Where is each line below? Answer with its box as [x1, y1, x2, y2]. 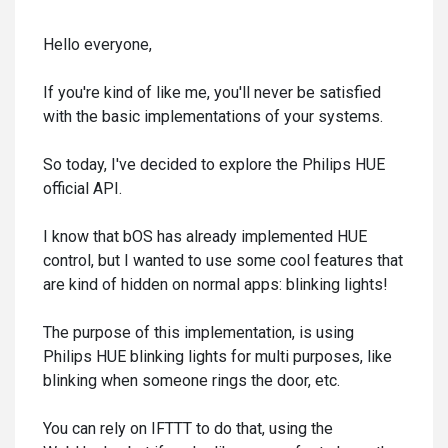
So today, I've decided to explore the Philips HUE [43, 155, 385, 174]
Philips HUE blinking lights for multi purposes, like [43, 347, 392, 366]
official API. [43, 179, 122, 198]
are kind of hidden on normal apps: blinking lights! [43, 275, 388, 294]
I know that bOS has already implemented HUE [43, 227, 367, 246]
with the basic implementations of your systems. [43, 107, 383, 126]
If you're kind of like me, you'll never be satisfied [43, 83, 381, 102]
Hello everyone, [43, 35, 152, 54]
